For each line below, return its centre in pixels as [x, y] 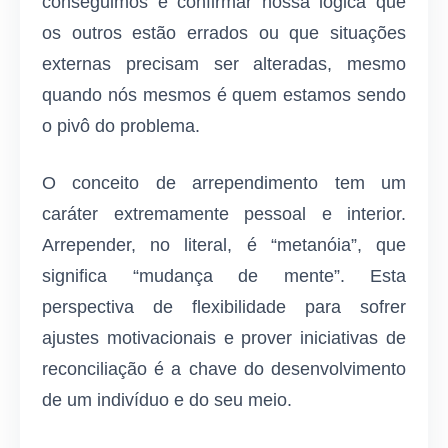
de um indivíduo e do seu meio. [167, 399]
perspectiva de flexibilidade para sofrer [224, 306]
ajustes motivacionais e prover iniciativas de [224, 337]
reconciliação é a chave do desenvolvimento [224, 368]
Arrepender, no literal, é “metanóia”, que [224, 244]
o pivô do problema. [121, 126]
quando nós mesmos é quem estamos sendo [224, 95]
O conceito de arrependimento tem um [224, 182]
